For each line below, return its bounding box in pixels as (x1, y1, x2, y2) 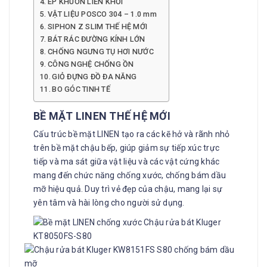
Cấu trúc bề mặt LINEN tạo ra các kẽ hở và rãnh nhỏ (33, 129, 230, 139)
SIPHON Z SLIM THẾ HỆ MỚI (48, 21, 148, 31)
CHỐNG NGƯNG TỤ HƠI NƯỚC (48, 46, 154, 56)
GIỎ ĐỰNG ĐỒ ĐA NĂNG (52, 72, 137, 81)
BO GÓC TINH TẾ (52, 84, 110, 94)
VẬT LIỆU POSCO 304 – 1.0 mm (48, 9, 157, 18)
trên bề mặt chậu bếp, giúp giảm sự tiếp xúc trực (33, 142, 219, 153)
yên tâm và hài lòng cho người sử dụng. (33, 197, 185, 207)
